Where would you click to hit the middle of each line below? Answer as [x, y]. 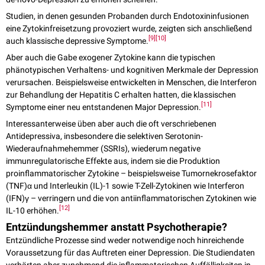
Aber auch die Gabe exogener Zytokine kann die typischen [111, 58]
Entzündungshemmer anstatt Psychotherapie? [117, 227]
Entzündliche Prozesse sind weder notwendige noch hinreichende [125, 240]
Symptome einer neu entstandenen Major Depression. [104, 107]
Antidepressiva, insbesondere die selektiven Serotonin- [104, 136]
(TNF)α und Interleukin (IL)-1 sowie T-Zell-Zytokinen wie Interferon [125, 186]
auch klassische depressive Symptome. [77, 41]
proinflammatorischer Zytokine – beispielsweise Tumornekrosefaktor [131, 174]
